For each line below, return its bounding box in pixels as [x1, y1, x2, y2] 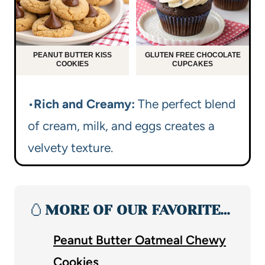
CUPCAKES [172, 60, 213, 69]
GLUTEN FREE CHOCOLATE [144, 51, 241, 60]
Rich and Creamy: [34, 96, 135, 112]
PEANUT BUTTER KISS [33, 51, 112, 60]
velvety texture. [28, 140, 113, 156]
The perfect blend [135, 96, 235, 112]
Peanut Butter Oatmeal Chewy [53, 232, 226, 248]
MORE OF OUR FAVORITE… [45, 202, 230, 219]
